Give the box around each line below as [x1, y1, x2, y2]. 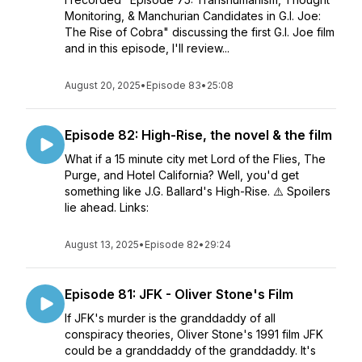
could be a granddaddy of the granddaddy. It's [65, 343, 316, 357]
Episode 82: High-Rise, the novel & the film [65, 127, 332, 143]
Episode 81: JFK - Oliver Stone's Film [65, 286, 293, 302]
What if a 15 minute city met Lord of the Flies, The [65, 152, 326, 166]
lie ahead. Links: [65, 200, 149, 214]
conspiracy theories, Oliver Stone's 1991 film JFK [65, 327, 323, 341]
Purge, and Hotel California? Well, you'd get [65, 168, 299, 182]
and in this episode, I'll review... [65, 41, 229, 55]
